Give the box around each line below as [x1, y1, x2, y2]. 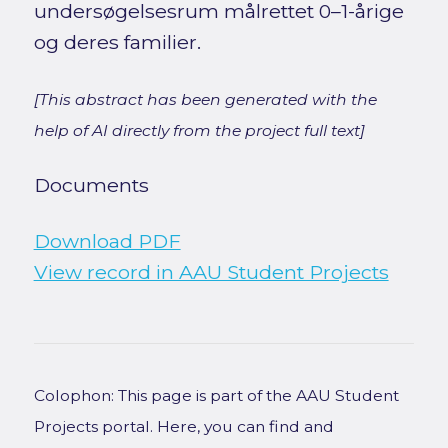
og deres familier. [33, 29, 201, 54]
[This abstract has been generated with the [33, 89, 377, 109]
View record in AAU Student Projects [33, 259, 389, 284]
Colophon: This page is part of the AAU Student [33, 385, 399, 405]
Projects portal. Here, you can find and [33, 416, 334, 436]
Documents [33, 172, 149, 197]
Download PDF [33, 228, 181, 253]
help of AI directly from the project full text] [33, 120, 365, 140]
